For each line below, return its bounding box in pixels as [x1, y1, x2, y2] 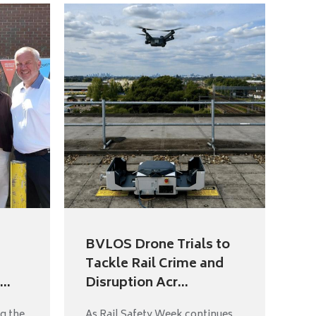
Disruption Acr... [85, 272, 188, 296]
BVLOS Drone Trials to [85, 234, 230, 257]
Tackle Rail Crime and [85, 253, 224, 276]
